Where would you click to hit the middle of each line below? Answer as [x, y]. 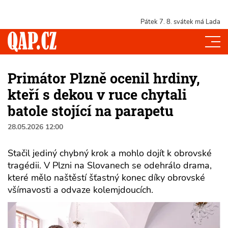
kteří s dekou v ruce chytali [97, 94]
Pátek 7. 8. [156, 22]
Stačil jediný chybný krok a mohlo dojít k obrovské [110, 153]
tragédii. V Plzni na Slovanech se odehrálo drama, [110, 165]
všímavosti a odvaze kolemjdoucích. [80, 190]
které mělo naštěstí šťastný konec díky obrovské [106, 177]
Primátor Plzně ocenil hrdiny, [104, 78]
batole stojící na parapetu [91, 110]
